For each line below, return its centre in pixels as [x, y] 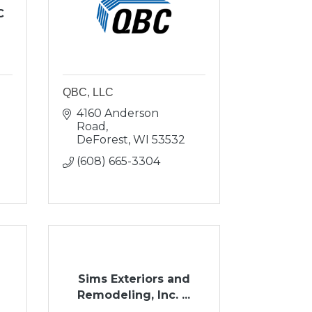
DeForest [102, 140]
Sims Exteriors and [134, 279]
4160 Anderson [117, 113]
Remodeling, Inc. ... [134, 295]
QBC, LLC [88, 92]
